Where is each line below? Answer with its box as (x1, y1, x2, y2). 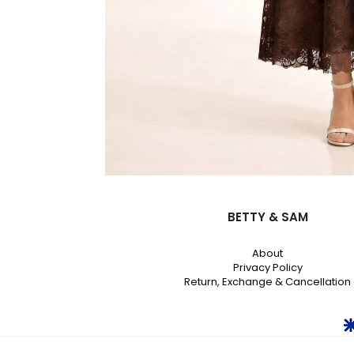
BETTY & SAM (227, 209, 308, 226)
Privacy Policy (232, 260, 303, 276)
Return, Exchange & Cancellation (184, 274, 352, 290)
